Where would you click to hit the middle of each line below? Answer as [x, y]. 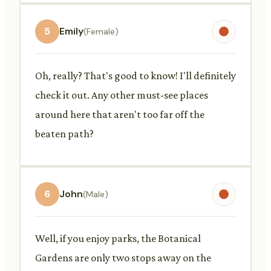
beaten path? [64, 133]
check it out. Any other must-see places [122, 95]
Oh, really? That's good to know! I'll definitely [135, 75]
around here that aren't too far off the [120, 114]
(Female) [101, 31]
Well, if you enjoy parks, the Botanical [118, 238]
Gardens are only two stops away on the [123, 257]
